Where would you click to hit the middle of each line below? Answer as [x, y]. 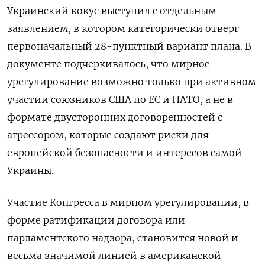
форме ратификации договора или [96, 220]
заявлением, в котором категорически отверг [123, 28]
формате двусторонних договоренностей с [115, 117]
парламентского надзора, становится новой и [123, 237]
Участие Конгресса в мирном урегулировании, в [128, 202]
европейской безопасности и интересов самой [125, 152]
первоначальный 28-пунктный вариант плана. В [129, 46]
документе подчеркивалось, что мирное [109, 64]
